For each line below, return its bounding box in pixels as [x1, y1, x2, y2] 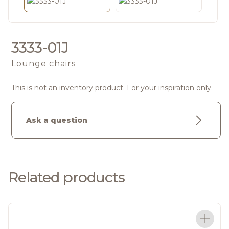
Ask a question [26, 116, 87, 125]
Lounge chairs [11, 59, 76, 69]
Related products [8, 169, 125, 187]
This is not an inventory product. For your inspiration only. [11, 83, 213, 93]
